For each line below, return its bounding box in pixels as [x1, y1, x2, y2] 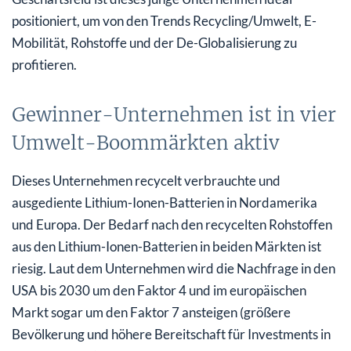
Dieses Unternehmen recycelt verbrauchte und [12, 172, 280, 189]
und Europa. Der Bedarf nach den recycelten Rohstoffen [12, 215, 332, 233]
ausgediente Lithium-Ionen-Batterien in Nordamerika [12, 194, 317, 211]
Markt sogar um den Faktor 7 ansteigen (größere [12, 303, 291, 320]
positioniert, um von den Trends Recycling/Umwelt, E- [12, 12, 317, 29]
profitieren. [12, 56, 77, 73]
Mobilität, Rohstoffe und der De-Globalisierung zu [12, 34, 297, 51]
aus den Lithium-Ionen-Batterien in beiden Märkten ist [12, 237, 321, 255]
